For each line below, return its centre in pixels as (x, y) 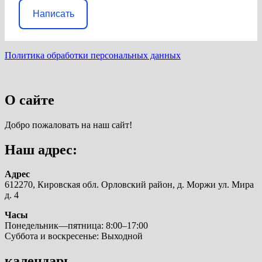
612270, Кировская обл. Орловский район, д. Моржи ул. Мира (129, 185)
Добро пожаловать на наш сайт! (68, 125)
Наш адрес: (41, 149)
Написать (53, 14)
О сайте (30, 100)
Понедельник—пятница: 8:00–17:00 (76, 226)
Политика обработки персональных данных (93, 55)
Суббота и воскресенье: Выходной (74, 236)
